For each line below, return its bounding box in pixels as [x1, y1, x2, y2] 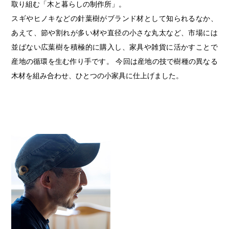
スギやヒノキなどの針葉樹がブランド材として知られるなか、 [11, 14, 218, 23]
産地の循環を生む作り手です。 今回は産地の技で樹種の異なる [11, 57, 218, 66]
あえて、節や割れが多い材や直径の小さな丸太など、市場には [11, 29, 218, 37]
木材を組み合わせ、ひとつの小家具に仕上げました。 [11, 72, 184, 80]
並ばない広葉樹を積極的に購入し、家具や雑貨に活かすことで [11, 43, 218, 52]
